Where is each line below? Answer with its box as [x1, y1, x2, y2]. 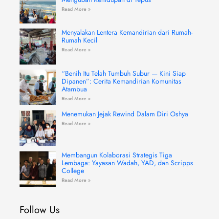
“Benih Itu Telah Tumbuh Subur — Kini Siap [61, 68, 186, 78]
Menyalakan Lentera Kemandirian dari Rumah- [61, 27, 193, 38]
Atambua [61, 84, 87, 94]
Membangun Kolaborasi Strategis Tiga [61, 150, 172, 160]
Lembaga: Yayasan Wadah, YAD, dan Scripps [61, 158, 193, 168]
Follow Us [20, 202, 60, 217]
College [61, 166, 84, 176]
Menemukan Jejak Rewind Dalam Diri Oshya [61, 109, 188, 119]
